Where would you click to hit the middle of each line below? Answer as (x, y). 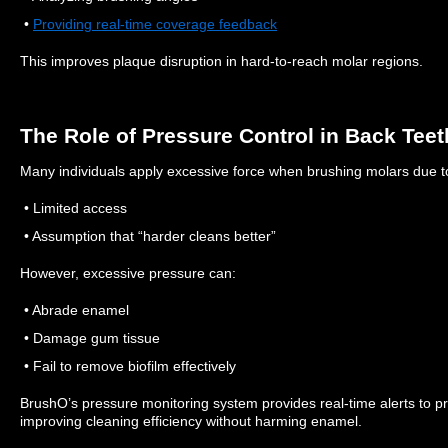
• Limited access (73, 207)
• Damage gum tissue (90, 337)
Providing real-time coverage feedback (155, 23)
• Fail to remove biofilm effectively (128, 365)
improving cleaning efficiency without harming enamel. (191, 420)
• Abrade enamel (74, 309)
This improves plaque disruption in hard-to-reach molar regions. (221, 60)
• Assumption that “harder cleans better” (148, 235)
